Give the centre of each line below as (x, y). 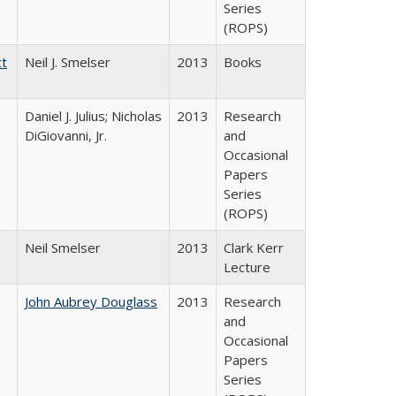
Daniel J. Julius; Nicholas (93, 116)
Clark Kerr (254, 247)
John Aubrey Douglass (91, 301)
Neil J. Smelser (68, 62)
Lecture (247, 267)
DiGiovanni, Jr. (66, 135)
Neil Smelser (63, 247)
